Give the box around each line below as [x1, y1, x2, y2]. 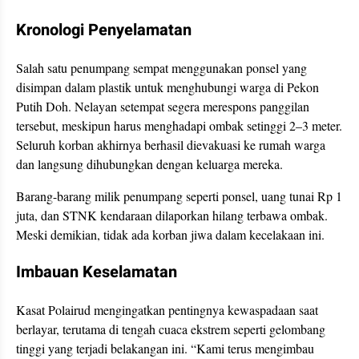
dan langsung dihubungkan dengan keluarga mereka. [16, 155, 283, 172]
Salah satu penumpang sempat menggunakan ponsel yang [16, 59, 307, 76]
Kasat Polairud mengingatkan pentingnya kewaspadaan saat [16, 301, 318, 318]
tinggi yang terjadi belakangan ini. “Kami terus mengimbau [16, 340, 314, 357]
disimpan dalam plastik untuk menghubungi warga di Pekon [16, 79, 319, 95]
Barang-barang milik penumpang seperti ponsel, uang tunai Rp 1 [16, 188, 342, 204]
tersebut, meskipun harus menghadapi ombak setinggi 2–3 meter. [16, 117, 342, 134]
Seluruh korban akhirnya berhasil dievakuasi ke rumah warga [16, 136, 325, 153]
